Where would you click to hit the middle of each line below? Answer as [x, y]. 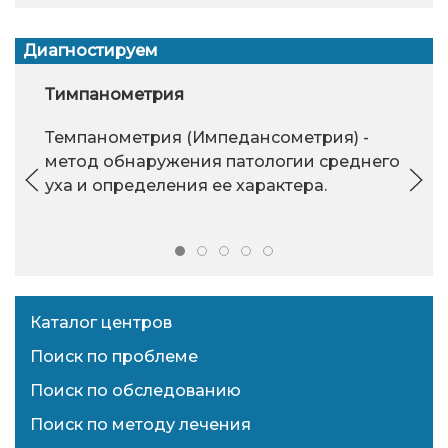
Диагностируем [90, 50]
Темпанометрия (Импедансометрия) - [207, 138]
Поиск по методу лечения [140, 425]
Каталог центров [101, 323]
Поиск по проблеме [114, 357]
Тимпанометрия [114, 95]
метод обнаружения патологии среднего [222, 162]
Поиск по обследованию [135, 391]
